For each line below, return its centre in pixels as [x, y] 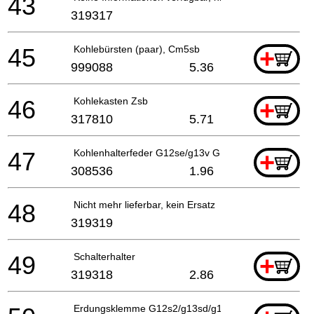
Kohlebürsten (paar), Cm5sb [137, 49]
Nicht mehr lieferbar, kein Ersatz [144, 204]
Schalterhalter [104, 256]
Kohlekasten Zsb [111, 101]
